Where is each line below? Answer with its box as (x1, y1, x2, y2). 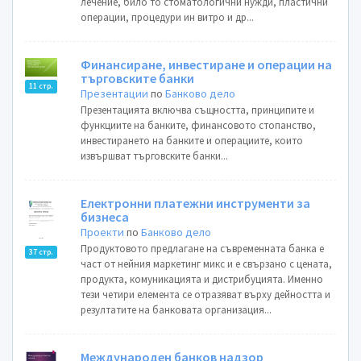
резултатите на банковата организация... (81, 303, 272, 317)
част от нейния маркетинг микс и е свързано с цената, (81, 257, 154, 271)
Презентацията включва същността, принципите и (81, 103, 315, 117)
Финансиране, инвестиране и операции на (81, 56, 333, 73)
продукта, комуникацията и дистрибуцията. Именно (81, 272, 324, 286)
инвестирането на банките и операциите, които (81, 134, 304, 147)
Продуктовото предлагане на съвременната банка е (81, 242, 325, 255)
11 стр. (29, 81, 53, 91)
